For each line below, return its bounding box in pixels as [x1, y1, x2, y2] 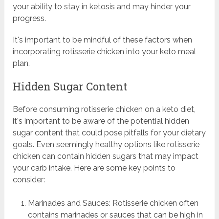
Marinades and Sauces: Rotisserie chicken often [27, 198, 198, 208]
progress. [13, 14, 46, 23]
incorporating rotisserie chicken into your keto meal [13, 47, 197, 57]
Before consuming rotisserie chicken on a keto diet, [13, 105, 196, 114]
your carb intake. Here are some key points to [13, 163, 176, 173]
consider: [13, 175, 45, 185]
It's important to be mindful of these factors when [13, 35, 193, 45]
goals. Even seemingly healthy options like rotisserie [13, 140, 200, 150]
